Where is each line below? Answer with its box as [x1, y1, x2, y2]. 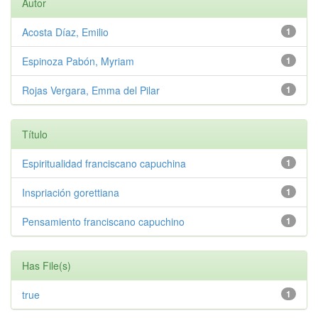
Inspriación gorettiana [22, 185, 119, 199]
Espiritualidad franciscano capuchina [22, 156, 186, 170]
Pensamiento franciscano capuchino [22, 214, 185, 229]
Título [22, 127, 48, 141]
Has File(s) [22, 258, 71, 273]
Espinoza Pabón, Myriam [22, 54, 134, 68]
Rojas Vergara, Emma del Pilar [22, 83, 160, 97]
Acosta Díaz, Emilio [22, 25, 109, 39]
